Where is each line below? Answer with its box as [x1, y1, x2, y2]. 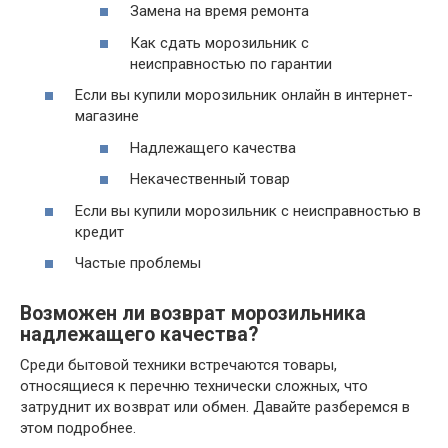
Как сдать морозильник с [130, 33, 309, 52]
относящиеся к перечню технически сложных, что [20, 377, 368, 395]
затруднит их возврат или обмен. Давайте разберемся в [20, 398, 410, 416]
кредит [75, 222, 124, 241]
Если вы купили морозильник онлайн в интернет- [75, 86, 413, 104]
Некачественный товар [130, 170, 290, 188]
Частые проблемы [75, 254, 201, 272]
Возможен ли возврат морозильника [20, 302, 366, 326]
